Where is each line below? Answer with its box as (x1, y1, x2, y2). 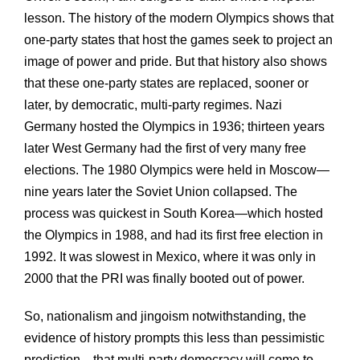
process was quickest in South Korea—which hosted (24, 206, 323, 220)
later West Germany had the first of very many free (24, 141, 306, 155)
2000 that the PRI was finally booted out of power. (24, 271, 305, 285)
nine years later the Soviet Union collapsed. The (24, 184, 297, 198)
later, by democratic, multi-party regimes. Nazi (24, 97, 282, 112)
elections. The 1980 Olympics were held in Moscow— (24, 162, 329, 177)
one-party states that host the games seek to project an (24, 32, 333, 47)
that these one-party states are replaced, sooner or (24, 76, 309, 90)
